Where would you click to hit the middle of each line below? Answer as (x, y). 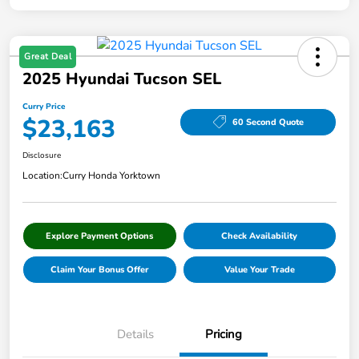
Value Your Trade (259, 270)
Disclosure (42, 156)
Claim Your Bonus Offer (99, 270)
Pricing (224, 335)
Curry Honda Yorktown (111, 176)
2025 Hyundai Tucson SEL (122, 79)
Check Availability (260, 236)
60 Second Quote (268, 122)
